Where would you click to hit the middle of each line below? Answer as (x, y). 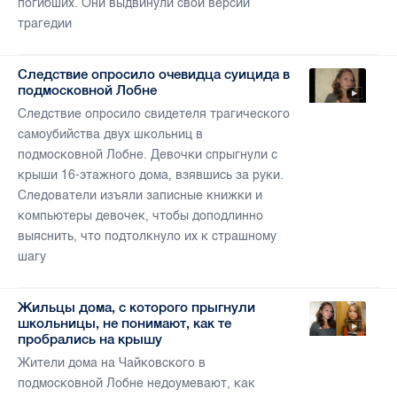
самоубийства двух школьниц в (110, 135)
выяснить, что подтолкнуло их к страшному (147, 237)
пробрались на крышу (90, 339)
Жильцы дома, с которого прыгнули (136, 307)
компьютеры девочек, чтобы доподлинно (140, 216)
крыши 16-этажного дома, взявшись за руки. (151, 175)
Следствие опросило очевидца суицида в (154, 74)
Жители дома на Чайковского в (112, 363)
